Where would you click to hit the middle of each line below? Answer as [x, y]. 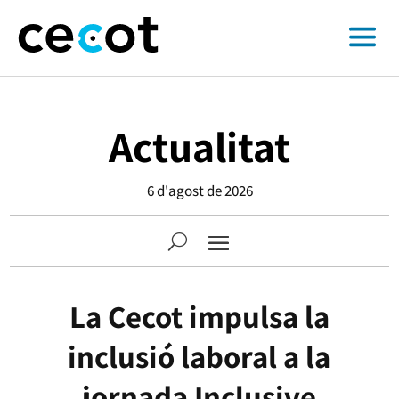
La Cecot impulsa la [199, 316]
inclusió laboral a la [199, 356]
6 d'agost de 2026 [199, 191]
